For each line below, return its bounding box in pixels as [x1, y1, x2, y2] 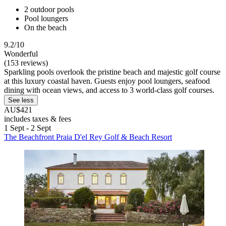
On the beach [24, 23, 67, 32]
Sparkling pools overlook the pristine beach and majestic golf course [4, 67, 220, 76]
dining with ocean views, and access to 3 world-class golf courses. [4, 85, 214, 94]
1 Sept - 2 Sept [4, 123, 51, 132]
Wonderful [4, 49, 38, 58]
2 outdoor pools [24, 5, 74, 14]
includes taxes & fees [4, 114, 71, 123]
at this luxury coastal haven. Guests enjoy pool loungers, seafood [4, 76, 210, 85]
